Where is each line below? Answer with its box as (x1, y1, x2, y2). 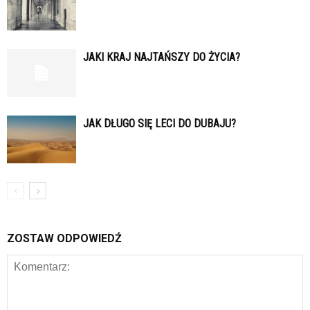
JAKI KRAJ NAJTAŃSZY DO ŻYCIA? (83, 50, 240, 64)
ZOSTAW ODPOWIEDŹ (7, 231, 122, 245)
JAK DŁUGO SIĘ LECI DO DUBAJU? (83, 116, 236, 130)
